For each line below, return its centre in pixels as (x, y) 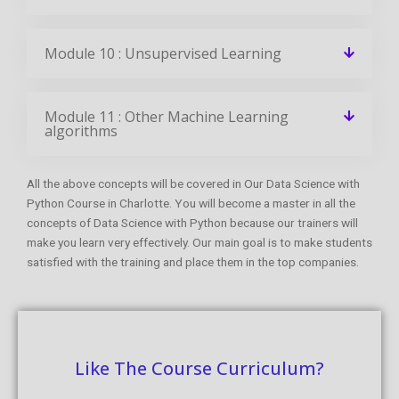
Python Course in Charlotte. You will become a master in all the (191, 203)
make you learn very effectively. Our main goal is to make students (199, 242)
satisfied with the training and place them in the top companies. (193, 261)
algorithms (81, 130)
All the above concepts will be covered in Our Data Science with (193, 183)
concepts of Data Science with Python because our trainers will (192, 222)
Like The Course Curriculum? (199, 368)
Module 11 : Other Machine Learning (167, 116)
